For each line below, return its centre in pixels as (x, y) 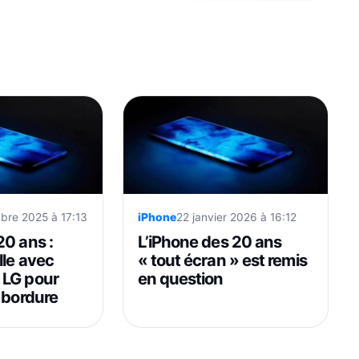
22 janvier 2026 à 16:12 (236, 217)
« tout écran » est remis (222, 260)
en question (180, 278)
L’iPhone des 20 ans (210, 241)
